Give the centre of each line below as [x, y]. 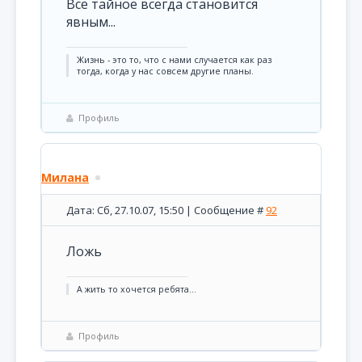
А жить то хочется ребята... [137, 289]
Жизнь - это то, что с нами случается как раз [174, 60]
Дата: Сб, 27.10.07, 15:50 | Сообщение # [166, 210]
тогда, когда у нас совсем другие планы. [165, 71]
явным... [91, 22]
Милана [65, 177]
